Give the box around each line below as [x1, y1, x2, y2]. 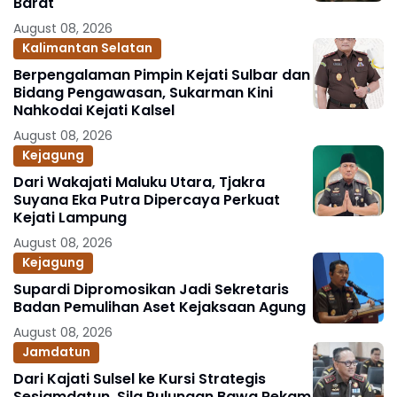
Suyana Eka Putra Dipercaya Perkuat [13, 189, 280, 210]
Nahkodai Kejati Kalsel [13, 99, 175, 121]
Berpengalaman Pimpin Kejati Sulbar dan [13, 64, 310, 85]
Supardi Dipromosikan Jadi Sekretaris [13, 278, 289, 300]
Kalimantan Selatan [22, 39, 152, 58]
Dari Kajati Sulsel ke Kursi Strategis [13, 368, 266, 389]
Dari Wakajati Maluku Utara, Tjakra [13, 171, 265, 192]
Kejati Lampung [13, 206, 127, 228]
